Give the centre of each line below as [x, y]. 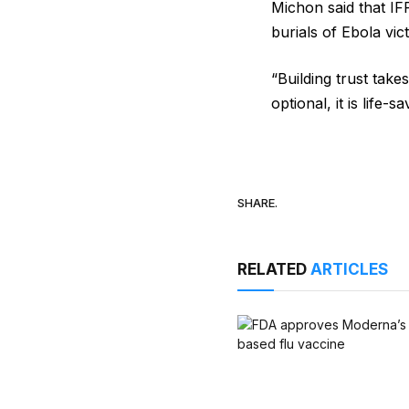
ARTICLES [350, 269]
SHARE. [258, 203]
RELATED [274, 269]
